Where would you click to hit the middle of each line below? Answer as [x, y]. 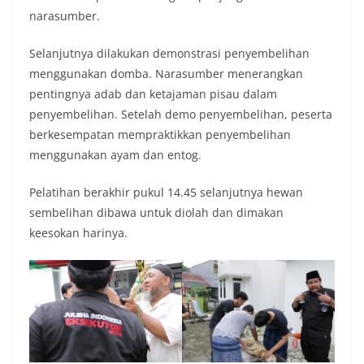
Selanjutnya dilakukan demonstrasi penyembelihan [169, 54]
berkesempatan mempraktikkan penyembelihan [160, 135]
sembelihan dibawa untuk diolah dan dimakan [156, 213]
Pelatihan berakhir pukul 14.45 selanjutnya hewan [166, 193]
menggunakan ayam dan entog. [115, 155]
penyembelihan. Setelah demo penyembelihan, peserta [181, 115]
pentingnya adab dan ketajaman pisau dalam [153, 94]
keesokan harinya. [78, 233]
